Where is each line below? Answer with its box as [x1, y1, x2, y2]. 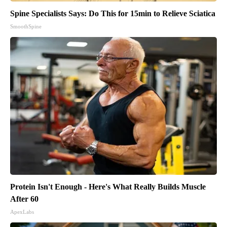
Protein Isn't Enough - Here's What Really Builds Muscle [10, 182, 206, 192]
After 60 [10, 195, 39, 204]
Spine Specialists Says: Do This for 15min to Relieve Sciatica [10, 9, 215, 18]
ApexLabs [10, 209, 34, 215]
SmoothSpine [10, 23, 42, 30]
